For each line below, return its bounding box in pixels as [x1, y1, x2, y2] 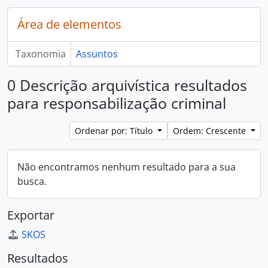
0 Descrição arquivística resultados [7, 75, 247, 95]
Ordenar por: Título [75, 125, 156, 136]
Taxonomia [15, 47, 66, 60]
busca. [17, 175, 47, 188]
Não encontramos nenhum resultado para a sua [17, 160, 236, 173]
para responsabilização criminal [7, 93, 226, 113]
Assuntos [75, 47, 118, 60]
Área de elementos [17, 16, 121, 32]
